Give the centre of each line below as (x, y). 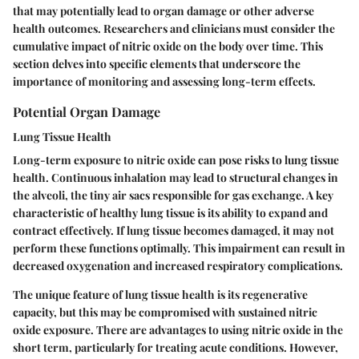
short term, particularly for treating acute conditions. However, (175, 348)
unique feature (73, 295)
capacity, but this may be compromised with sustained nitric (165, 313)
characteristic (48, 213)
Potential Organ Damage (87, 111)
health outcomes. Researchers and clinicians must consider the (174, 28)
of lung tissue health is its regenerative (209, 295)
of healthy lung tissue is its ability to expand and (206, 213)
